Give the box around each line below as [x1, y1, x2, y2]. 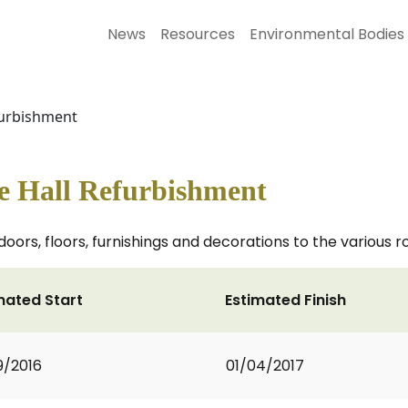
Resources [160, 24, 235, 45]
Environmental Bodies [250, 24, 404, 45]
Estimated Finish [225, 290, 346, 311]
